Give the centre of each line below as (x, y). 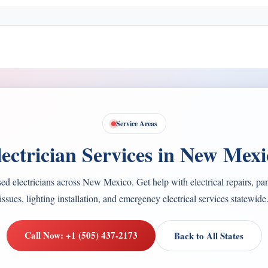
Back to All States (208, 236)
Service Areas (136, 124)
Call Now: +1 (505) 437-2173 (81, 235)
